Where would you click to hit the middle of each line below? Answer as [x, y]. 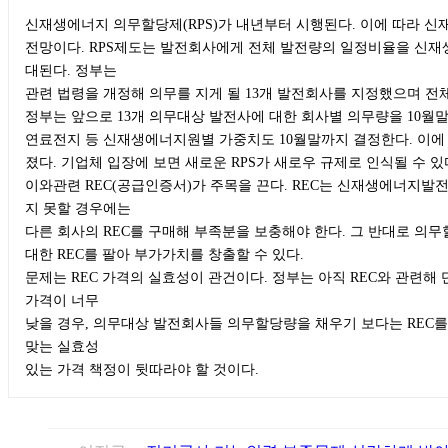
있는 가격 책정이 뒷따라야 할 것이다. [142, 368]
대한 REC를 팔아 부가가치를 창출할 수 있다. [164, 253]
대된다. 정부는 [73, 69]
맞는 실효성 [64, 345]
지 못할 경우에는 [80, 207]
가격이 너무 [64, 299]
